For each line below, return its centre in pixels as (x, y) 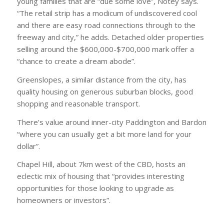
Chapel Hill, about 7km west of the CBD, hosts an (101, 164)
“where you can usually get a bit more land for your (104, 134)
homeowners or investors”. (63, 200)
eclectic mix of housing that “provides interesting (100, 176)
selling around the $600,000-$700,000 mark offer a (105, 49)
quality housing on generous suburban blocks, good (105, 91)
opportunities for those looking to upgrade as (95, 188)
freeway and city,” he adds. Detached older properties (110, 37)
